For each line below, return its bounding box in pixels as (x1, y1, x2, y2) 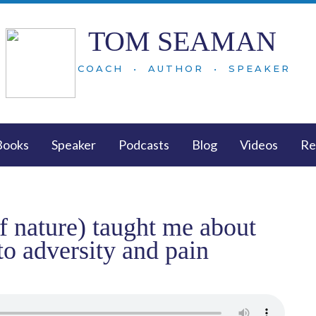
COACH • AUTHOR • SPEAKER (78, 63, 291, 74)
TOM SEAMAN (87, 25, 276, 57)
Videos (240, 137, 278, 152)
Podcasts (119, 137, 169, 152)
